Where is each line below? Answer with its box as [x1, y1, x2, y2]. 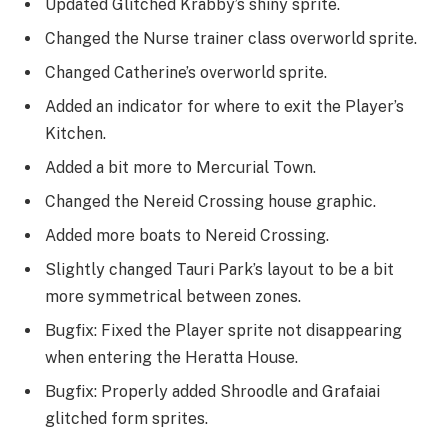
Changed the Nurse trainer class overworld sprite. [45, 28, 417, 48]
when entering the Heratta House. [45, 347, 298, 367]
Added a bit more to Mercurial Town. [45, 157, 316, 177]
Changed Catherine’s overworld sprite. [45, 62, 327, 82]
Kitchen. [45, 123, 106, 143]
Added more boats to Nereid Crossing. [45, 225, 329, 245]
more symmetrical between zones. [45, 286, 301, 306]
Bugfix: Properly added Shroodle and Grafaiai [45, 381, 380, 401]
